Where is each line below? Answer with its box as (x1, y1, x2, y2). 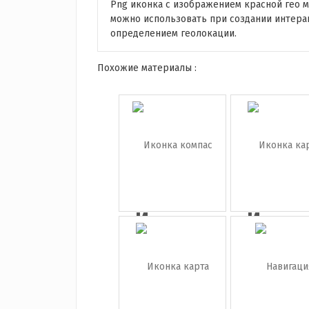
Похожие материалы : (97, 62, 197, 74)
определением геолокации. (110, 28, 237, 39)
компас (136, 229, 208, 254)
